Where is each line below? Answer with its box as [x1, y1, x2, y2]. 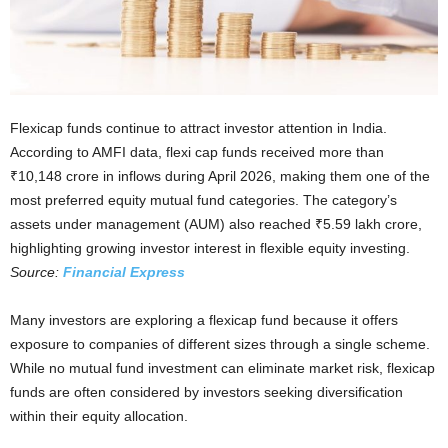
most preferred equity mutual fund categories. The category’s [10, 191, 397, 208]
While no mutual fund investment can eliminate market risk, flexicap [10, 359, 435, 376]
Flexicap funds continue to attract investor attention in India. [10, 119, 387, 136]
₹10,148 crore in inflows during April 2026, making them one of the [10, 167, 430, 184]
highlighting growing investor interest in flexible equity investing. [10, 239, 410, 256]
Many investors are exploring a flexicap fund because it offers [10, 311, 398, 328]
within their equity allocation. [10, 407, 188, 424]
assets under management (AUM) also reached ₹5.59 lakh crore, [10, 215, 422, 232]
